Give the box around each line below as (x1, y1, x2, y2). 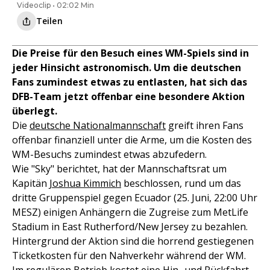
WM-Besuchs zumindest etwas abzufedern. (12, 148, 207, 162)
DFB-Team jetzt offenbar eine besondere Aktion (12, 90, 245, 104)
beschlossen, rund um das (121, 177, 241, 190)
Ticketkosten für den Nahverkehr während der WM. (12, 249, 246, 263)
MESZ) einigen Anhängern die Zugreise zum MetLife (12, 206, 248, 219)
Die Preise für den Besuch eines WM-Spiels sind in (12, 46, 249, 60)
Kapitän (12, 177, 49, 190)
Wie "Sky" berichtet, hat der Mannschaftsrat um (12, 162, 227, 176)
